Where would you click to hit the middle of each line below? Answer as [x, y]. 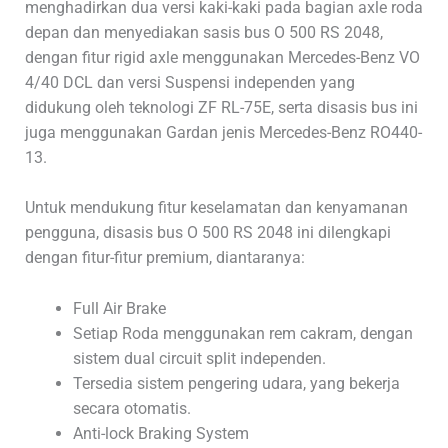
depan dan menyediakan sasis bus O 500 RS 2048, [203, 32]
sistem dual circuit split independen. [199, 358]
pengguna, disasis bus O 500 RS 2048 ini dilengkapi [207, 233]
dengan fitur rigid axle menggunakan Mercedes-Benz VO [222, 57]
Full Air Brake [119, 308]
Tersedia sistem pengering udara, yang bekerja [236, 383]
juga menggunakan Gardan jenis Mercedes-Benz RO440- [223, 132]
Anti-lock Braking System [160, 433]
